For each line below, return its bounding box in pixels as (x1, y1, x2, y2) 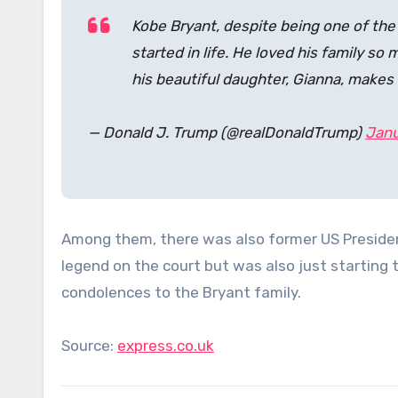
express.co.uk (117, 336, 214, 354)
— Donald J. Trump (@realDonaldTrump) (88, 123, 365, 141)
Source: (61, 336, 117, 354)
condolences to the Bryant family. (61, 283, 301, 301)
